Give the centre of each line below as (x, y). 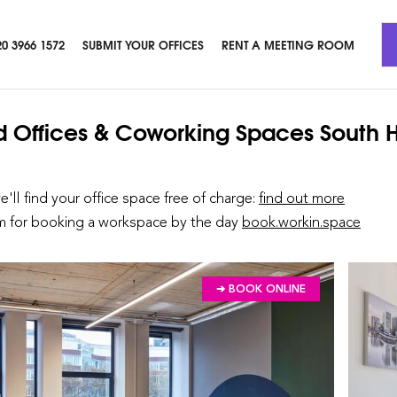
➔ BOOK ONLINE (261, 289)
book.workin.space (301, 222)
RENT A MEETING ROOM (288, 44)
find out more (302, 198)
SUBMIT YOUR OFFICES (143, 44)
